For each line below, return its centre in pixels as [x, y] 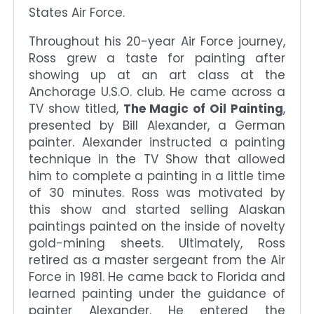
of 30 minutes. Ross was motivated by [157, 192]
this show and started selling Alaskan [157, 209]
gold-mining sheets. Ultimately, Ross [157, 243]
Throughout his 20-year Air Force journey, [157, 41]
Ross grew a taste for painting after [157, 58]
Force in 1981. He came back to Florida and [157, 277]
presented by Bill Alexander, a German [157, 125]
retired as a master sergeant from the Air [157, 260]
